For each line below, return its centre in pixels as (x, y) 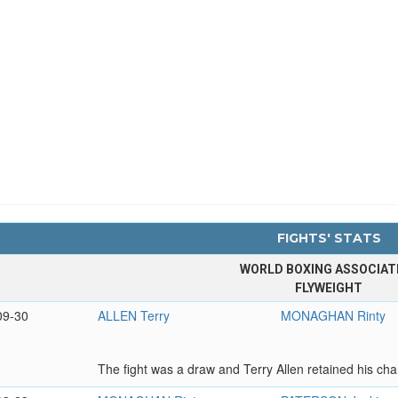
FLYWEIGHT (329, 288)
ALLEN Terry (134, 316)
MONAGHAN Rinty (334, 316)
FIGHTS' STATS (329, 239)
